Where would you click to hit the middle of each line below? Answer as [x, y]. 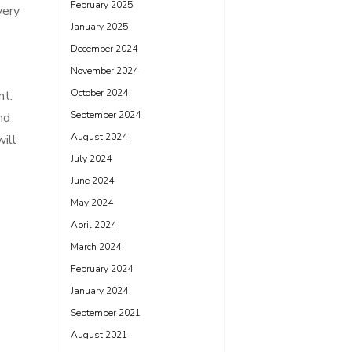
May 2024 [92, 203]
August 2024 [99, 137]
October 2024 [99, 93]
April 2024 [93, 225]
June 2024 [92, 181]
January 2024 [99, 291]
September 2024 [106, 115]
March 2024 [96, 247]
